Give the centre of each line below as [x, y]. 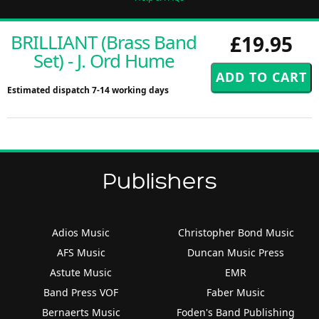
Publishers [159, 181]
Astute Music [81, 272]
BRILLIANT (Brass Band [104, 42]
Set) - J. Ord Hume [104, 60]
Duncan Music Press [236, 252]
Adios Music [81, 232]
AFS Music [81, 252]
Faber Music [236, 292]
